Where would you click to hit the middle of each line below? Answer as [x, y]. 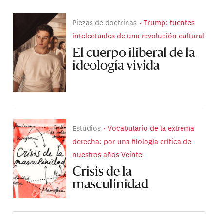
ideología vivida [116, 66]
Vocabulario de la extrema [151, 128]
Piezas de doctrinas [105, 22]
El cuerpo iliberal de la [134, 53]
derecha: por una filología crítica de [132, 141]
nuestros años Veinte [108, 154]
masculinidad [111, 185]
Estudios [87, 128]
